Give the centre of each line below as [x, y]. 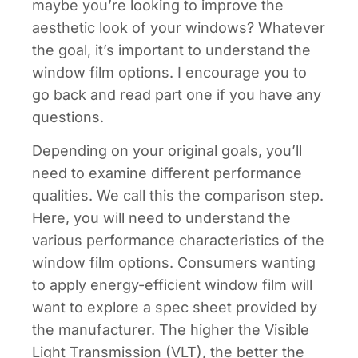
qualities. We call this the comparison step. [178, 196]
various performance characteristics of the [178, 241]
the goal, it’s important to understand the [171, 50]
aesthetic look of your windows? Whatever [179, 27]
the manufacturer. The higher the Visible [171, 330]
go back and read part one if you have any [177, 94]
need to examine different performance [167, 173]
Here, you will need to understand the [161, 218]
